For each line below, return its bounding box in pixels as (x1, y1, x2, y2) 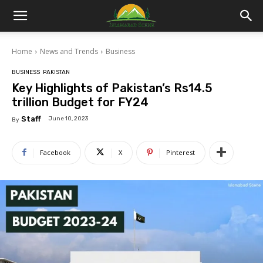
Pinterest (166, 147, 195, 157)
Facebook (40, 147, 70, 157)
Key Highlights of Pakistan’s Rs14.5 (12, 80, 213, 95)
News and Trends (40, 46, 98, 56)
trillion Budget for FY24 (12, 95, 149, 109)
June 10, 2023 (49, 115, 88, 123)
